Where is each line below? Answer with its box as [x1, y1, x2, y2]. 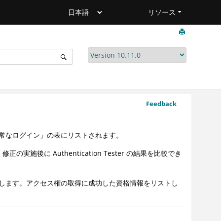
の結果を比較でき [124, 148, 182, 158]
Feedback [146, 99, 177, 108]
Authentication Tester [53, 148, 125, 158]
